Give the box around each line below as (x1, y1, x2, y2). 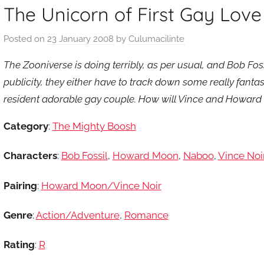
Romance (124, 209, 169, 221)
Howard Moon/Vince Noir (41, 179, 161, 192)
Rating (3, 239, 35, 251)
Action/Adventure (35, 209, 120, 221)
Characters (3, 150, 57, 162)
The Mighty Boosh (52, 120, 136, 133)
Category (3, 120, 48, 133)
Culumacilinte (128, 34, 184, 45)
